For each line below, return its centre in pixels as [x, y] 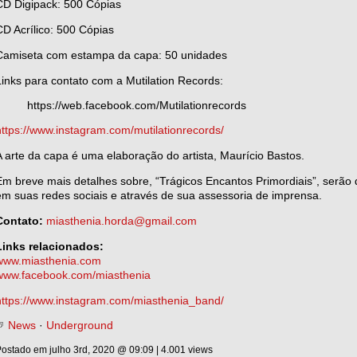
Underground [80, 325]
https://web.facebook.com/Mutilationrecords [137, 105]
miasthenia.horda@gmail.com [122, 221]
